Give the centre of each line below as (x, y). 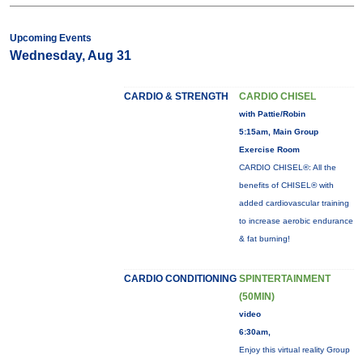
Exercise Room (269, 149)
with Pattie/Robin (272, 114)
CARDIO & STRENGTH (176, 96)
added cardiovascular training (294, 203)
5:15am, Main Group (278, 132)
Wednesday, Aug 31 (70, 56)
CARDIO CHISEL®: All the (287, 167)
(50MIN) (256, 297)
